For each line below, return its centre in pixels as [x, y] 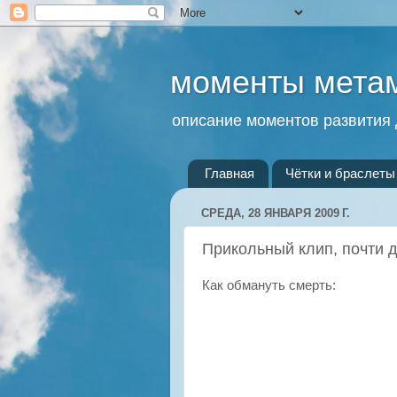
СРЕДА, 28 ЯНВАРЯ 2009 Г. [276, 214]
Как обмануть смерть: [269, 285]
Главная [229, 174]
